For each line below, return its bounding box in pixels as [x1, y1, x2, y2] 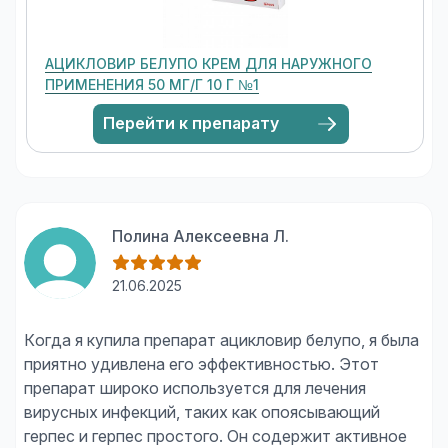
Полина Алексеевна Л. [112, 227, 289, 245]
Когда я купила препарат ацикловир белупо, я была [24, 331, 419, 349]
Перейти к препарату [103, 114, 279, 132]
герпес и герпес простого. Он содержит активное [24, 427, 407, 445]
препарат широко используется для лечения [24, 379, 366, 397]
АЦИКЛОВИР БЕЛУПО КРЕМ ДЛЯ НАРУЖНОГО [45, 55, 372, 72]
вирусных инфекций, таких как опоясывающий [24, 403, 380, 421]
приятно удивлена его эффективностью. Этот [24, 355, 379, 373]
